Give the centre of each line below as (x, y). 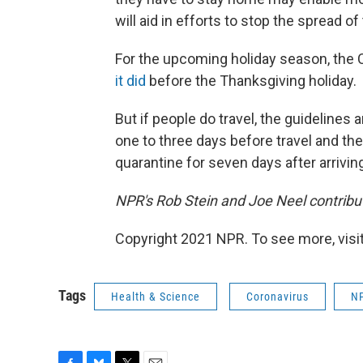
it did (132, 80)
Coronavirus (278, 296)
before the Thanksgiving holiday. (253, 80)
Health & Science (156, 296)
